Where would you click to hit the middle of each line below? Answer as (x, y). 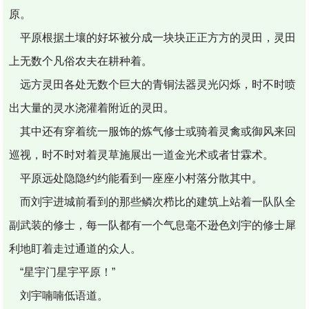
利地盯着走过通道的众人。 (76, 248)
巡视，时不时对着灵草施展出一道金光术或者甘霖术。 (142, 154)
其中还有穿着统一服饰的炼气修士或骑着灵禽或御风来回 (153, 131)
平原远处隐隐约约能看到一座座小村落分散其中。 (136, 178)
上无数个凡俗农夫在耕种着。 (81, 61)
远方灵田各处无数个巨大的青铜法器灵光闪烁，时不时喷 (153, 84)
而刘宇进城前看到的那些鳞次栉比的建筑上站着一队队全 (153, 201)
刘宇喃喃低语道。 (59, 295)
